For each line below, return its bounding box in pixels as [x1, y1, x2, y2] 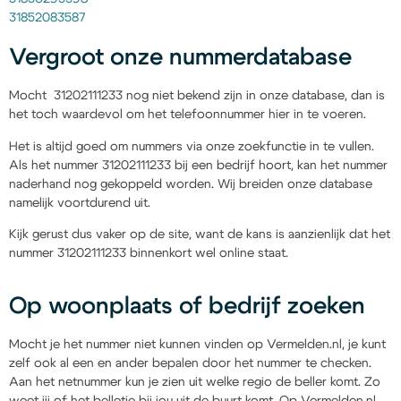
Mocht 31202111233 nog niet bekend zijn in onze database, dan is [9, 90, 385, 103]
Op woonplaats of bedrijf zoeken [9, 294, 365, 318]
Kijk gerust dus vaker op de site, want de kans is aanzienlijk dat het [9, 228, 390, 242]
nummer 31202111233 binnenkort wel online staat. [9, 247, 288, 260]
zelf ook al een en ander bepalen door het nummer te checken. [9, 356, 371, 370]
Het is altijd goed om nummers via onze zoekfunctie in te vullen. [9, 140, 374, 153]
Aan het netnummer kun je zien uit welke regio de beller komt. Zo [9, 375, 380, 388]
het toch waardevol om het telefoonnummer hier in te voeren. [9, 108, 366, 122]
